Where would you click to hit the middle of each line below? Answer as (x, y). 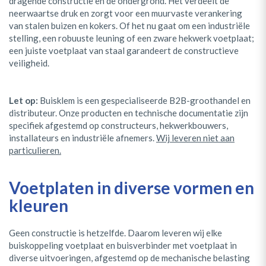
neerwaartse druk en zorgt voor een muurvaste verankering (126, 13)
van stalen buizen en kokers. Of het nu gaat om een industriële (129, 25)
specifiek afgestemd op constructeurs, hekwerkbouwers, (118, 125)
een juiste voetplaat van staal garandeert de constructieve (124, 50)
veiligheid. (29, 63)
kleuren (39, 205)
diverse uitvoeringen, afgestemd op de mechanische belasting (129, 257)
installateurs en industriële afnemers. (83, 137)
